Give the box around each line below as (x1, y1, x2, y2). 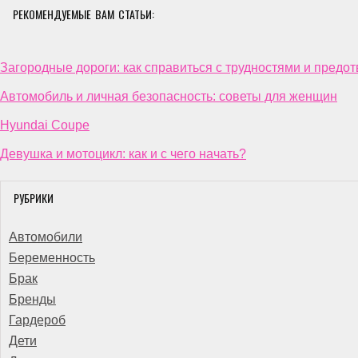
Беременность (9, 251, 95, 265)
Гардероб (9, 313, 66, 327)
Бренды (9, 292, 56, 306)
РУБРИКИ (14, 189, 54, 206)
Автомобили (9, 230, 82, 244)
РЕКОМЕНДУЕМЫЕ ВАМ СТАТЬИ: (13, 6, 154, 22)
